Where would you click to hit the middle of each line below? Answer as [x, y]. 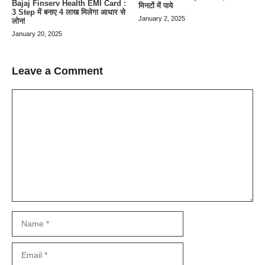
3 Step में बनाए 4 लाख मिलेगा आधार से [69, 12]
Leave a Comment [57, 71]
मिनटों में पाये [156, 6]
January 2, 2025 [162, 19]
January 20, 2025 [37, 33]
